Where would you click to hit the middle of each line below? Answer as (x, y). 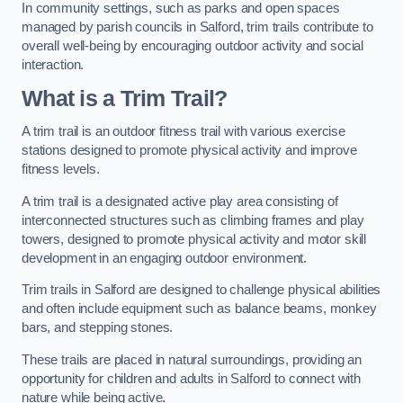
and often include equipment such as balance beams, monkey (199, 309)
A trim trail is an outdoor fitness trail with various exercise (184, 132)
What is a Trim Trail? (125, 98)
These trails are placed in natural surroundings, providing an (192, 359)
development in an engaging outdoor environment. (165, 258)
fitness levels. (61, 170)
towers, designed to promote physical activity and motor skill (194, 239)
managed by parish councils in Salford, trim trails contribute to (197, 27)
